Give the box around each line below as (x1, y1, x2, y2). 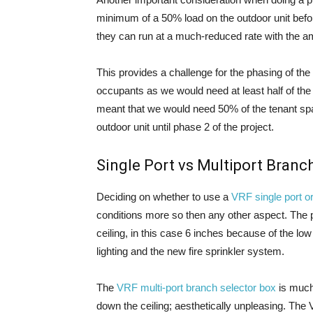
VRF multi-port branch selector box (117, 282, 276, 293)
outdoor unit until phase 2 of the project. (96, 121, 274, 133)
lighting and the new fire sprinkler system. (96, 245, 284, 257)
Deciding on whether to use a (96, 191, 231, 203)
